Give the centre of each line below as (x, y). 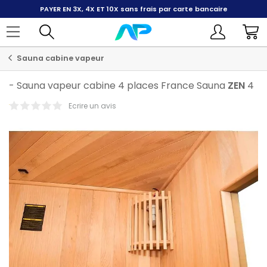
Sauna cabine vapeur (60, 58)
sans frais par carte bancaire (173, 9)
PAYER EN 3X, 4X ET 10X (79, 9)
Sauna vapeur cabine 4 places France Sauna (122, 86)
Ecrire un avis (92, 106)
